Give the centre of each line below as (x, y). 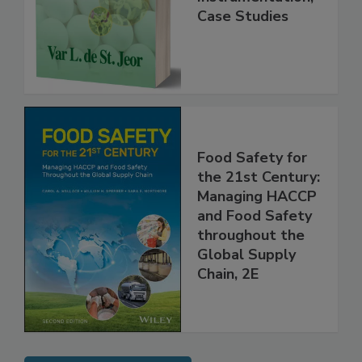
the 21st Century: (259, 211)
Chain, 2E (228, 308)
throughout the (251, 269)
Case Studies (243, 50)
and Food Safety (255, 250)
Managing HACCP (257, 231)
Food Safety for (252, 192)
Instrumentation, (255, 30)
